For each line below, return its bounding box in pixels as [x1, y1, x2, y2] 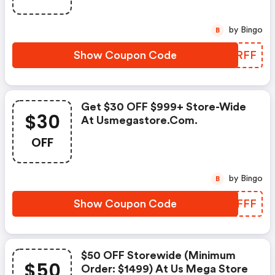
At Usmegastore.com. [81, 115, 198, 126]
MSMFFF [207, 198, 257, 209]
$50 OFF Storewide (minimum [81, 250, 236, 261]
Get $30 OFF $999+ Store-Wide [81, 101, 247, 112]
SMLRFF [211, 50, 257, 61]
